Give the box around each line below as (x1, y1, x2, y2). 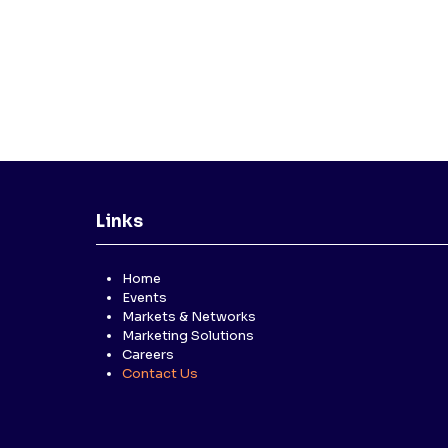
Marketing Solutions (122, 327, 254, 344)
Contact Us (122, 365, 198, 382)
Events (122, 289, 167, 306)
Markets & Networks (122, 308, 256, 325)
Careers (122, 346, 174, 363)
